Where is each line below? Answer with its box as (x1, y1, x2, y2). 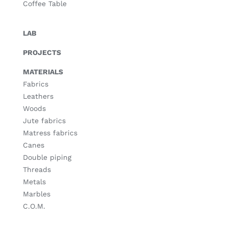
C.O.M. (22, 202, 45, 210)
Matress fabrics (22, 128, 77, 137)
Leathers (22, 92, 53, 100)
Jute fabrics (22, 116, 66, 125)
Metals (22, 177, 46, 186)
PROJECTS (22, 48, 61, 56)
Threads (22, 165, 51, 174)
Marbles (22, 189, 50, 198)
